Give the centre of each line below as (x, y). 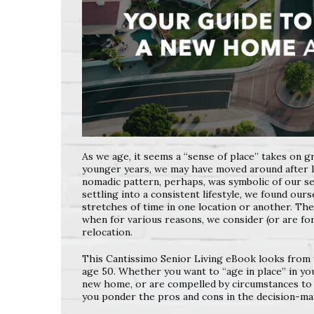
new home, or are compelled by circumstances (192, 284)
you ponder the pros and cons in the (169, 296)
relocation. (107, 232)
